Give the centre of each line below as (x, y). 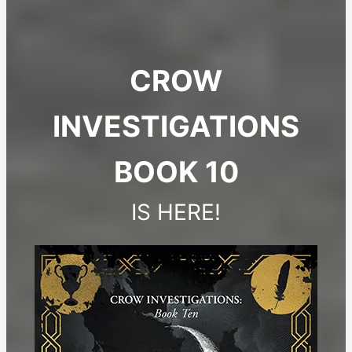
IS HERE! (176, 212)
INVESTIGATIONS (176, 126)
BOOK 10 (176, 171)
